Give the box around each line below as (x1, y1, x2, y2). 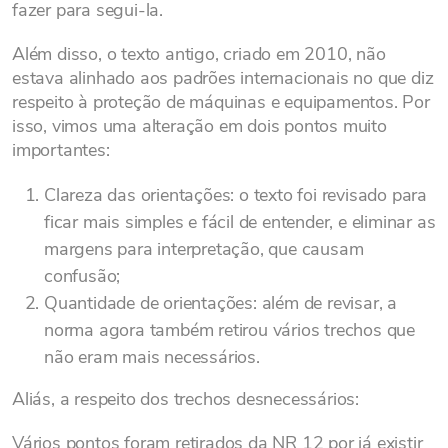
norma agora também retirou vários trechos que (44, 318, 415, 342)
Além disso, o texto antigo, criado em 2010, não (12, 42, 386, 66)
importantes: (12, 138, 110, 162)
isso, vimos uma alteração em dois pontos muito (12, 114, 387, 138)
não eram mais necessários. (44, 345, 260, 369)
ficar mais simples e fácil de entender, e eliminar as (44, 210, 436, 234)
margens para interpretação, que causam (44, 237, 364, 261)
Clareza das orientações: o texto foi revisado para (44, 183, 427, 207)
